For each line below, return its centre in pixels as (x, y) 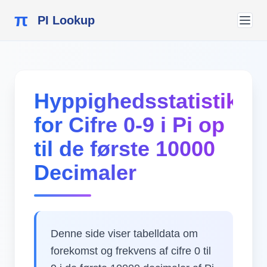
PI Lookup (66, 20)
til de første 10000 (125, 149)
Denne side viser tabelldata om (124, 234)
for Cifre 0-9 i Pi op (129, 125)
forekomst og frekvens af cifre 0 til (131, 251)
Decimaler (85, 173)
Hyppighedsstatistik (136, 101)
